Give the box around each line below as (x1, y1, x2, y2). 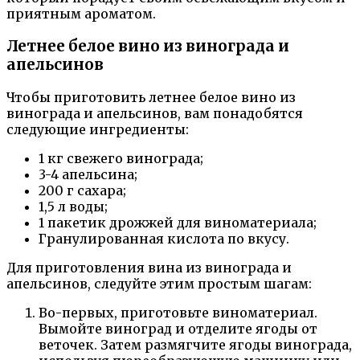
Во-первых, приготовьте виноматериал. (39, 304, 317, 321)
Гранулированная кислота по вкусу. (39, 230, 289, 247)
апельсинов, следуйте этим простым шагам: (6, 275, 312, 292)
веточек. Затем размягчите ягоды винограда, (39, 336, 352, 353)
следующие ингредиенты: (6, 121, 189, 137)
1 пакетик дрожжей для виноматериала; (39, 214, 317, 231)
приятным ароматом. (6, 6, 156, 22)
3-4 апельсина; (39, 166, 137, 182)
